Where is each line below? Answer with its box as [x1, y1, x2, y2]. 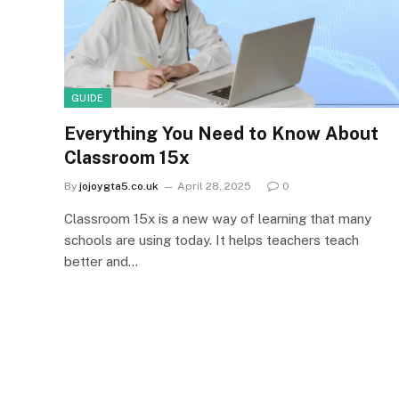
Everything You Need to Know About [64, 122, 379, 144]
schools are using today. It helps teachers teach [64, 232, 359, 248]
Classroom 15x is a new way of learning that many [64, 210, 371, 226]
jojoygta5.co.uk [79, 179, 159, 192]
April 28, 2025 [177, 179, 251, 192]
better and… [64, 253, 138, 269]
